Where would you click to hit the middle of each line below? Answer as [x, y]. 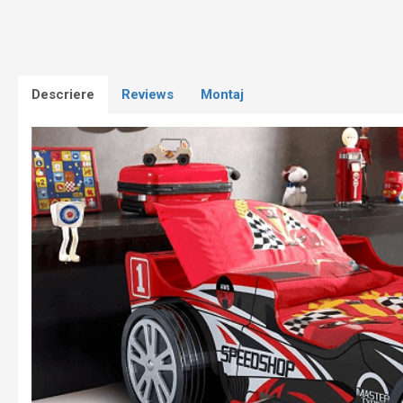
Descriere [63, 94]
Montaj [222, 94]
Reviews [148, 94]
